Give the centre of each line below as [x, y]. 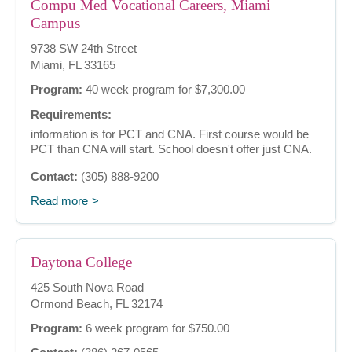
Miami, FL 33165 [73, 65]
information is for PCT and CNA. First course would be [170, 134]
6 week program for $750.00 [156, 328]
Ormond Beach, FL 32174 [97, 304]
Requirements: [71, 115]
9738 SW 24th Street [84, 49]
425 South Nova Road [87, 288]
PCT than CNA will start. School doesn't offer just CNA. [171, 149]
